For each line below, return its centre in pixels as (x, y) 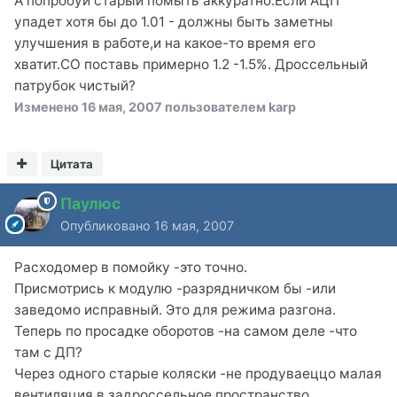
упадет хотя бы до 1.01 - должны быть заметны (174, 21)
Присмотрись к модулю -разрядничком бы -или (175, 288)
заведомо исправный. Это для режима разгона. (175, 309)
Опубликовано (107, 225)
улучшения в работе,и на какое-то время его (165, 43)
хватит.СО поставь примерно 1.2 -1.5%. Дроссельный (191, 64)
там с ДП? (48, 352)
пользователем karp (229, 106)
